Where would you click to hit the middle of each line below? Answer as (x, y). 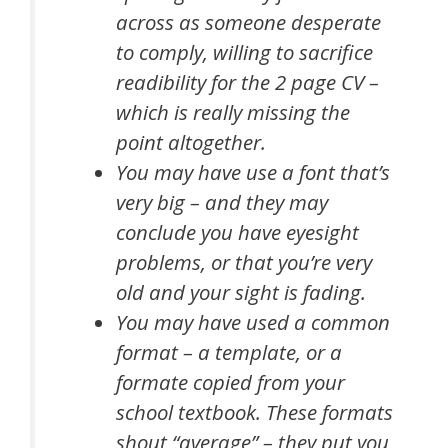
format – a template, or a (229, 352)
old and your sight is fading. (241, 292)
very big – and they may (222, 202)
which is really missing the (233, 112)
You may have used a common (253, 322)
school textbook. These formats (255, 412)
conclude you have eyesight (238, 232)
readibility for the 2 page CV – (248, 82)
